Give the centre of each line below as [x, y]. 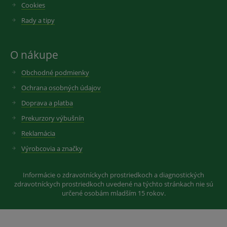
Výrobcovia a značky [52, 148]
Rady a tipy [38, 20]
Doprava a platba [47, 103]
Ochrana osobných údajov [61, 88]
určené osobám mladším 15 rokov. [113, 193]
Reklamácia [38, 133]
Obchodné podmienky [55, 72]
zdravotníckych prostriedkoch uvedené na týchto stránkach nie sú [113, 184]
